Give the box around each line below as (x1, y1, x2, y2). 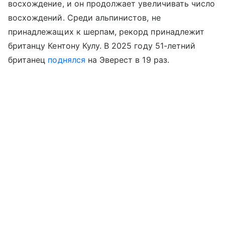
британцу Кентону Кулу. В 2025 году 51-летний (8, 41, 196, 51)
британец (8, 55, 48, 65)
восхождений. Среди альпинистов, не (8, 13, 161, 23)
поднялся (48, 55, 88, 65)
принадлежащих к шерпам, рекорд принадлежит (8, 27, 205, 37)
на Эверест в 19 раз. (87, 55, 169, 65)
